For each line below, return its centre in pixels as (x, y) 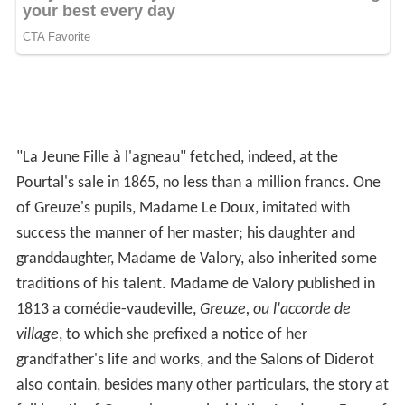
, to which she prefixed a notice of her (183, 335)
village (37, 335)
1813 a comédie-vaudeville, (108, 310)
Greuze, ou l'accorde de (275, 310)
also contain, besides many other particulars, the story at (202, 386)
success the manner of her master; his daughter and (185, 234)
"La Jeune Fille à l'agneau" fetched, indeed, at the (177, 158)
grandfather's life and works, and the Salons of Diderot (195, 361)
